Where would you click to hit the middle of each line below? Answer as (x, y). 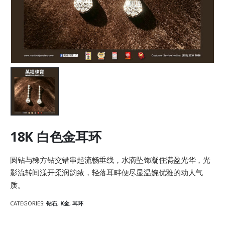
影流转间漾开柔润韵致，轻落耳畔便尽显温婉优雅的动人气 (107, 172)
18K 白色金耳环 (56, 137)
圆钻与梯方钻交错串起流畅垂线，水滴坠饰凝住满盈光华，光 (110, 159)
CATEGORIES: (28, 203)
